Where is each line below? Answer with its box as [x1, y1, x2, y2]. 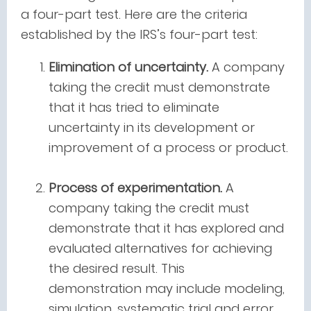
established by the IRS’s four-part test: [21, 26, 258, 43]
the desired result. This [49, 260, 185, 277]
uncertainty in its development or [49, 119, 255, 136]
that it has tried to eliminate [49, 99, 219, 116]
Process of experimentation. [49, 179, 226, 196]
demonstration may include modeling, [49, 280, 285, 297]
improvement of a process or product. [49, 139, 288, 156]
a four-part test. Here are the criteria [21, 6, 247, 23]
